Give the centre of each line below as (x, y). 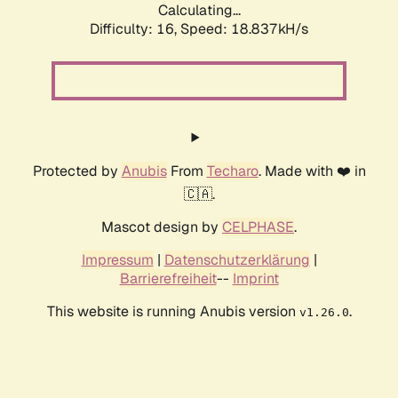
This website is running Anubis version (173, 312)
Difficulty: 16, (135, 29)
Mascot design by (162, 227)
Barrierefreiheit (168, 279)
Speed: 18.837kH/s (244, 29)
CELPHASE (258, 227)
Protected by (77, 171)
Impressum (117, 260)
